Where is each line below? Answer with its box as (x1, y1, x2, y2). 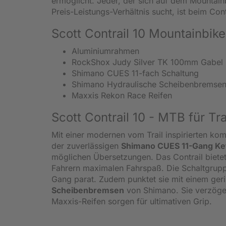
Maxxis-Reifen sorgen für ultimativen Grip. (51, 196, 214, 206)
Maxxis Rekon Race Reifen (72, 90, 175, 100)
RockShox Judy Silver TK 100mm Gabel (72, 56, 223, 67)
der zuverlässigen (51, 140, 121, 151)
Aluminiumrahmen (72, 45, 139, 56)
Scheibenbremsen (51, 185, 124, 195)
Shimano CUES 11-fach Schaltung (72, 68, 199, 78)
